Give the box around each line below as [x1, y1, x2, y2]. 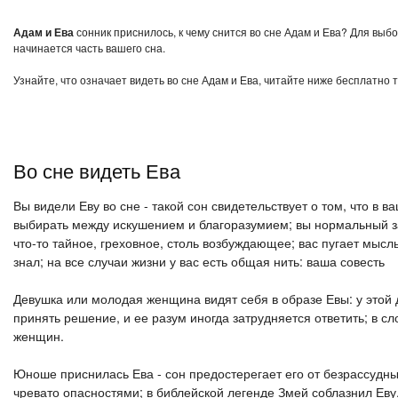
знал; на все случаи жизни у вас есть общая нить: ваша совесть [13, 252, 385, 270]
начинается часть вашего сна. [13, 40, 165, 55]
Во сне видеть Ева [13, 156, 180, 184]
